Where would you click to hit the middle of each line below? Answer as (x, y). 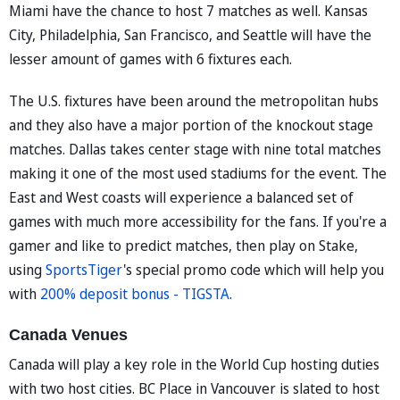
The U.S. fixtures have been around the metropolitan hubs (194, 100)
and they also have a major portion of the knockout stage (191, 125)
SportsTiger (84, 269)
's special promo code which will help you (254, 269)
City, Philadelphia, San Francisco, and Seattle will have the (190, 34)
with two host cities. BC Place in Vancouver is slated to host (194, 388)
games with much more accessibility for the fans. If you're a (198, 221)
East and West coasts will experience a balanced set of (181, 197)
